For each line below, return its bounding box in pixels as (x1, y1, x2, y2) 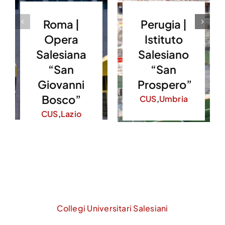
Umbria (159, 93, 188, 104)
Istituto (144, 32, 183, 46)
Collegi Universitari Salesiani (57, 203, 168, 213)
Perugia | (140, 17, 187, 31)
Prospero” (137, 77, 192, 91)
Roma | (43, 17, 79, 31)
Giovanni (38, 77, 85, 91)
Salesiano (138, 47, 189, 61)
